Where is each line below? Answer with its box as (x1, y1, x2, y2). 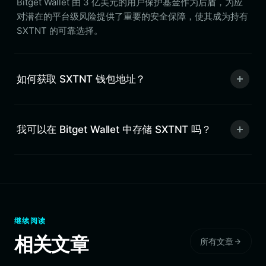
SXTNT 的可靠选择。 (17, 25, 103, 36)
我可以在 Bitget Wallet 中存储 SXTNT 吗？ (17, 123, 211, 135)
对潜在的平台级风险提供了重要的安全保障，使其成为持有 (17, 11, 248, 22)
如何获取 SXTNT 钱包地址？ (17, 72, 146, 85)
